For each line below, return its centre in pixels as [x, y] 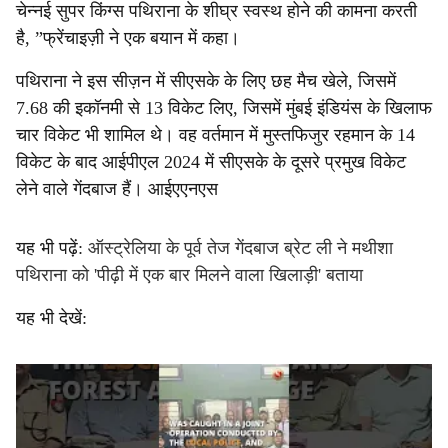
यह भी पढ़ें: [49, 248]
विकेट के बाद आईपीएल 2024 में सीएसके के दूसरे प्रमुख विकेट [211, 162]
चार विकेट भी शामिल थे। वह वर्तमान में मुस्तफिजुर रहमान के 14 [215, 135]
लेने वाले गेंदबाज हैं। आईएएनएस [117, 189]
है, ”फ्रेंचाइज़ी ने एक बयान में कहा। [128, 38]
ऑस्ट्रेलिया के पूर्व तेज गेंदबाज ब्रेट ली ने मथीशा [238, 248]
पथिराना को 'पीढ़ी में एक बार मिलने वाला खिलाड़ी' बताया [189, 275]
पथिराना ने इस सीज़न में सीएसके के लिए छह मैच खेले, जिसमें [206, 81]
